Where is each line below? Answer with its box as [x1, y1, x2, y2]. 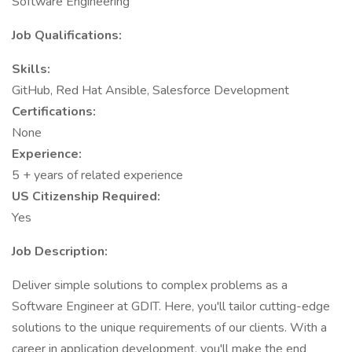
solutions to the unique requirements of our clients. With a [12, 319, 327, 336]
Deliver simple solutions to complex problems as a [12, 277, 288, 294]
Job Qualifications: [12, 27, 122, 44]
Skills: [12, 60, 50, 78]
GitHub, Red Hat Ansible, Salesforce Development [12, 82, 289, 99]
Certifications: [12, 103, 96, 120]
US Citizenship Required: [12, 188, 160, 205]
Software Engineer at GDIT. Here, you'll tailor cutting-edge [12, 298, 330, 315]
